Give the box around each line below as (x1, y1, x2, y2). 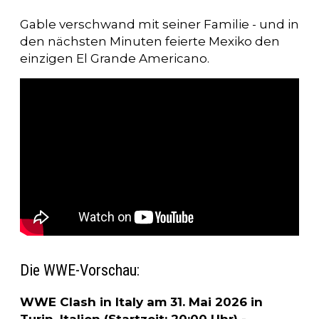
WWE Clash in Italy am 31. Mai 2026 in (20, 294, 263, 309)
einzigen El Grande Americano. (20, 51, 209, 66)
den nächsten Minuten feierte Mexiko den (20, 34, 280, 49)
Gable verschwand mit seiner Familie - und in (20, 17, 299, 32)
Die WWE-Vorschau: (20, 261, 140, 279)
